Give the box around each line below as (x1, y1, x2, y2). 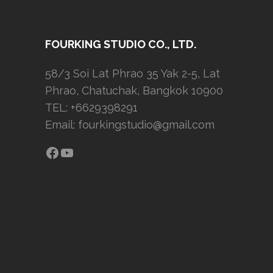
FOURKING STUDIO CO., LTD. (45, 37, 196, 51)
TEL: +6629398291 (45, 101, 138, 114)
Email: (45, 118, 78, 131)
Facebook (44, 143, 112, 161)
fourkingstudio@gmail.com (78, 118, 214, 131)
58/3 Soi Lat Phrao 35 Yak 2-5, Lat (45, 66, 220, 80)
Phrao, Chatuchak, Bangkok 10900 (45, 83, 223, 97)
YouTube (59, 143, 120, 161)
